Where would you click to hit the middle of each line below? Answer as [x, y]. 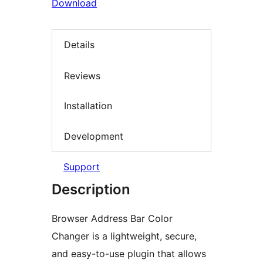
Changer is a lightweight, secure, [124, 236]
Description [91, 190]
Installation [88, 106]
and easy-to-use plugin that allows [129, 254]
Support [82, 167]
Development [94, 136]
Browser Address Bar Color [112, 219]
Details [79, 45]
